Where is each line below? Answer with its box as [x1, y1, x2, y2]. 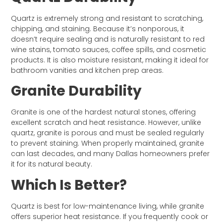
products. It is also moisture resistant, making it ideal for [11, 55, 209, 65]
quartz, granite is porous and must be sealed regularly [11, 128, 205, 138]
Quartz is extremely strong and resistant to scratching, [11, 13, 204, 24]
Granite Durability [11, 81, 142, 101]
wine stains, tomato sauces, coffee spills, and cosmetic [11, 45, 207, 55]
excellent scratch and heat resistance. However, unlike [11, 117, 202, 128]
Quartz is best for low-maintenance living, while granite [11, 201, 205, 211]
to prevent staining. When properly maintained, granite [11, 138, 205, 149]
